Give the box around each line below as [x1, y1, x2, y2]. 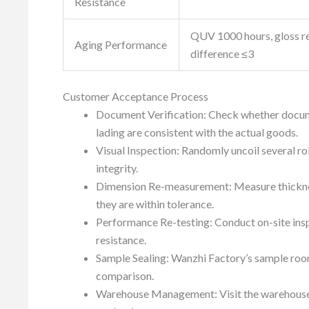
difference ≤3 [190, 47, 254, 61]
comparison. [96, 269, 154, 283]
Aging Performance [74, 38, 167, 52]
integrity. [96, 161, 138, 175]
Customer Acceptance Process [63, 90, 208, 103]
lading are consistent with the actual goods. [96, 126, 298, 139]
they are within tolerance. [96, 197, 214, 211]
